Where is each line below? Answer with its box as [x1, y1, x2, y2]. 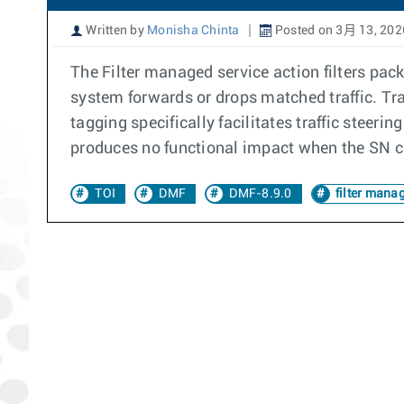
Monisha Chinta [147, 24, 240, 37]
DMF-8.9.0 [229, 188, 292, 200]
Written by [83, 24, 147, 37]
